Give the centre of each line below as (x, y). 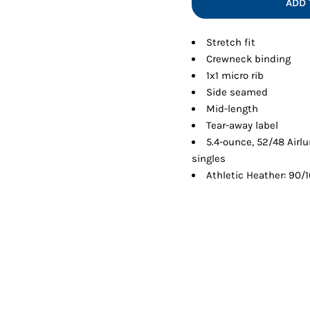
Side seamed (237, 92)
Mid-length (232, 109)
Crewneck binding (249, 59)
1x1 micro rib (235, 76)
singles (209, 159)
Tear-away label (243, 126)
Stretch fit (231, 43)
